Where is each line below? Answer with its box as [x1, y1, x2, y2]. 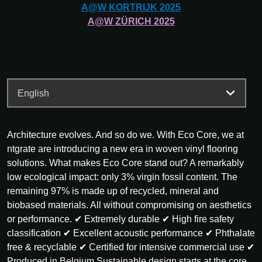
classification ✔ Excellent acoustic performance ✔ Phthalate [7, 228, 255, 239]
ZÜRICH [115, 16, 151, 27]
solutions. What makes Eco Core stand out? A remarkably [7, 158, 244, 168]
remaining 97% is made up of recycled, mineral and [7, 186, 219, 196]
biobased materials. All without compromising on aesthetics [7, 200, 251, 211]
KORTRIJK [109, 2, 157, 13]
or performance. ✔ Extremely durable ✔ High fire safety [7, 214, 234, 225]
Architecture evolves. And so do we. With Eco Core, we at [7, 130, 244, 140]
